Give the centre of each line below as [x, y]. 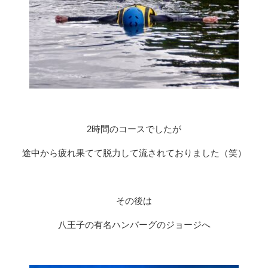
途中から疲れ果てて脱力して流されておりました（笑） [134, 153]
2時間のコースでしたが [134, 129]
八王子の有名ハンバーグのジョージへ [134, 225]
